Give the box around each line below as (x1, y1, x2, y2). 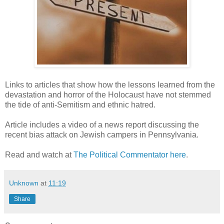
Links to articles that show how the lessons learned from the (5, 80, 215, 89)
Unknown (9, 179, 38, 187)
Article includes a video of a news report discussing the (5, 120, 199, 129)
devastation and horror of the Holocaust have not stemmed (5, 90, 211, 99)
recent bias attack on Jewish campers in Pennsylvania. (5, 130, 198, 139)
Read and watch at (5, 150, 73, 159)
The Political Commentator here (73, 150, 186, 159)
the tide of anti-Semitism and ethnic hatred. (5, 100, 157, 109)
